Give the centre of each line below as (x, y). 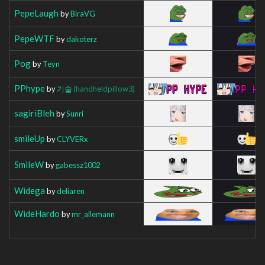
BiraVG (83, 13)
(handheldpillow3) (104, 88)
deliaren (71, 191)
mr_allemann (93, 214)
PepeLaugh (36, 13)
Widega (30, 190)
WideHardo (37, 213)
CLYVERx (72, 139)
